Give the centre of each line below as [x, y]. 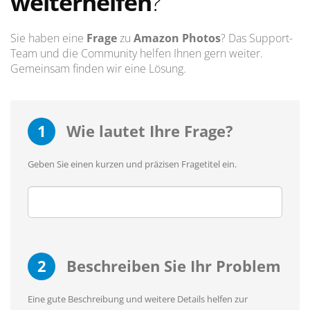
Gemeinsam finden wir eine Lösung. [98, 69]
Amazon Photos [177, 38]
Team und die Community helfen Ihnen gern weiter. [137, 54]
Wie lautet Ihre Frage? [148, 131]
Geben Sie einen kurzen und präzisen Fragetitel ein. [132, 164]
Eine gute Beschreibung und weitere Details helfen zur [138, 299]
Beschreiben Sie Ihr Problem [172, 266]
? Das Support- [257, 38]
